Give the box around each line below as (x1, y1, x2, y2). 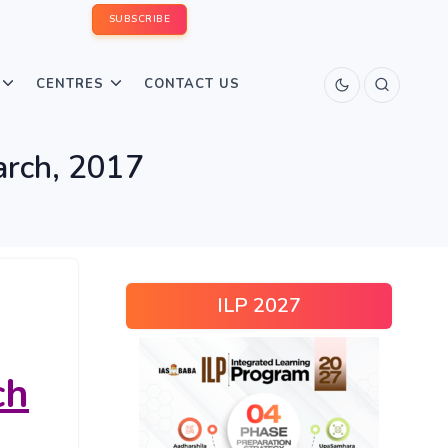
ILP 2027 (217, 292, 301, 319)
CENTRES (36, 75, 104, 93)
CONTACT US (144, 75, 240, 93)
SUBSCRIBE (108, 12, 170, 26)
